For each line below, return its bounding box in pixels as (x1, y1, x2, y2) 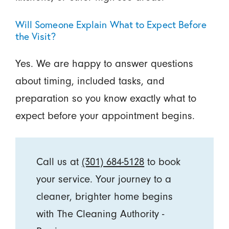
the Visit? (15, 30, 56, 42)
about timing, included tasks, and (15, 75, 165, 87)
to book (144, 155, 181, 168)
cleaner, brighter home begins (36, 190, 173, 202)
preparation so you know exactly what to (15, 92, 196, 104)
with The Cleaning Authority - (36, 208, 165, 220)
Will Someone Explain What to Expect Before (15, 18, 207, 31)
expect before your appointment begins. (15, 109, 195, 122)
